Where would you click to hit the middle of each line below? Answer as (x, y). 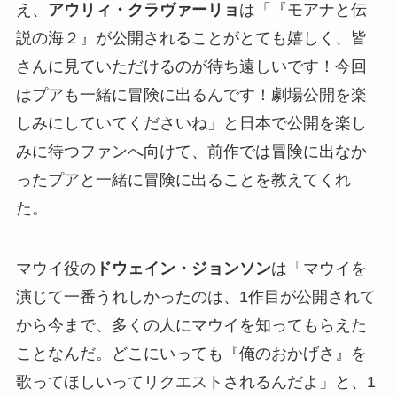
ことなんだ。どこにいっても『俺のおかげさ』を (191, 354)
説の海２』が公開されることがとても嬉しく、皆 (191, 39)
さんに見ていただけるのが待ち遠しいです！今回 (191, 67)
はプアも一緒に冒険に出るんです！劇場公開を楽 (191, 95)
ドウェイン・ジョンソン (183, 269)
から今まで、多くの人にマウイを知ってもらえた (191, 325)
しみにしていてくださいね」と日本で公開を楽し (191, 124)
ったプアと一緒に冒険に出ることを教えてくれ (183, 180)
